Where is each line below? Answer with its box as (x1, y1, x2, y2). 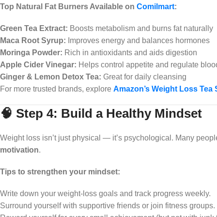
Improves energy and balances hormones (66, 36, 210, 45)
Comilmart (137, 2, 174, 11)
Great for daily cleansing (101, 72, 186, 81)
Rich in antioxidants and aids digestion (62, 48, 197, 57)
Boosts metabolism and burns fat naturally (68, 24, 213, 32)
